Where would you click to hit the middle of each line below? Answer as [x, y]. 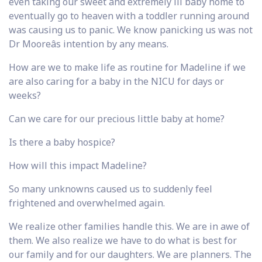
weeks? [25, 95]
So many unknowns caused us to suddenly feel [111, 189]
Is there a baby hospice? [62, 142]
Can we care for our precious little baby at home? [117, 118]
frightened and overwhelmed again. [87, 203]
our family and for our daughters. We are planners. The [130, 254]
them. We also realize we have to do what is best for [123, 240]
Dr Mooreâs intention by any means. [89, 44]
